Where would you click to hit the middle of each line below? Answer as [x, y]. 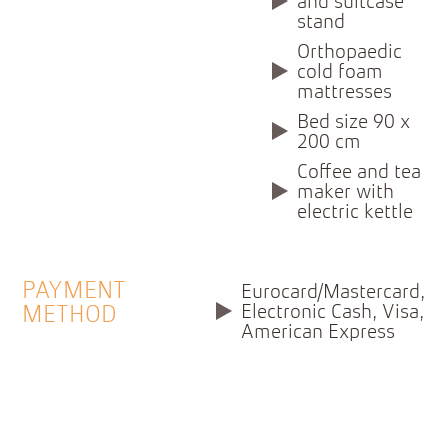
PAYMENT [74, 292]
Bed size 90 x [354, 123]
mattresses [345, 93]
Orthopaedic [350, 53]
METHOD [70, 316]
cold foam [340, 73]
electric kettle [355, 213]
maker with [346, 193]
